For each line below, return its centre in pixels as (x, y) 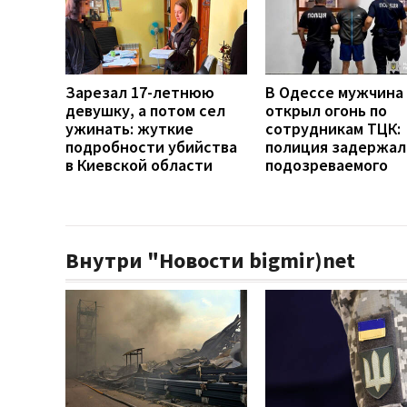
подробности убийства (151, 147)
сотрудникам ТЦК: (333, 129)
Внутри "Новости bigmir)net (210, 261)
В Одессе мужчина (334, 93)
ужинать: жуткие (129, 129)
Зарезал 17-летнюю (140, 93)
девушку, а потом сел (145, 111)
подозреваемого (327, 165)
